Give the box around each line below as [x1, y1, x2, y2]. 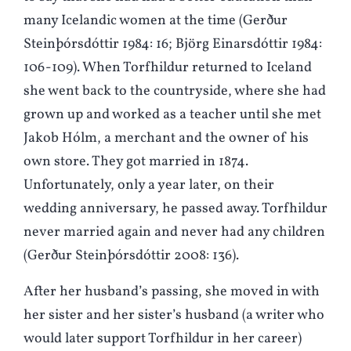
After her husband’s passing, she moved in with [24, 282, 320, 302]
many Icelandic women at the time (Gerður [24, 11, 288, 31]
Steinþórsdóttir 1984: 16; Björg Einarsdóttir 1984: [24, 34, 322, 55]
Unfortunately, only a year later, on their [24, 175, 274, 196]
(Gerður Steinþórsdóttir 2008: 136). [24, 246, 239, 266]
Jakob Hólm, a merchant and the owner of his [24, 128, 309, 149]
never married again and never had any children [24, 223, 325, 243]
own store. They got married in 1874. [24, 152, 248, 172]
